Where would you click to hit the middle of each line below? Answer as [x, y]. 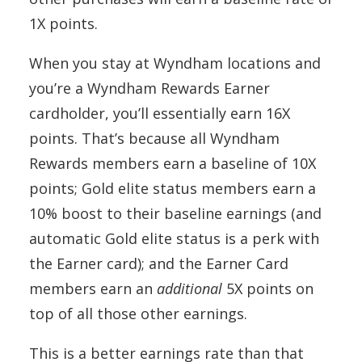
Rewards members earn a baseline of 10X [173, 163]
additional [192, 288]
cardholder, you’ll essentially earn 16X [160, 113]
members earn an [93, 288]
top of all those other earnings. [138, 313]
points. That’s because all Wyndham [154, 138]
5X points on [270, 288]
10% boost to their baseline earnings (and [175, 213]
